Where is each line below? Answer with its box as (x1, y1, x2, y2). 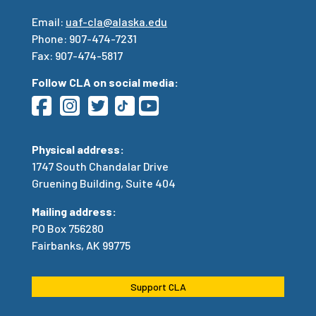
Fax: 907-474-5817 (32, 49, 123, 63)
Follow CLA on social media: (32, 75, 178, 90)
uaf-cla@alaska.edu (66, 15, 167, 29)
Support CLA (130, 281, 186, 293)
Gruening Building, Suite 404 (32, 176, 176, 190)
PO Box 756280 (32, 221, 104, 236)
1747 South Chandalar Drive (32, 159, 169, 174)
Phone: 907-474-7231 (32, 32, 137, 46)
